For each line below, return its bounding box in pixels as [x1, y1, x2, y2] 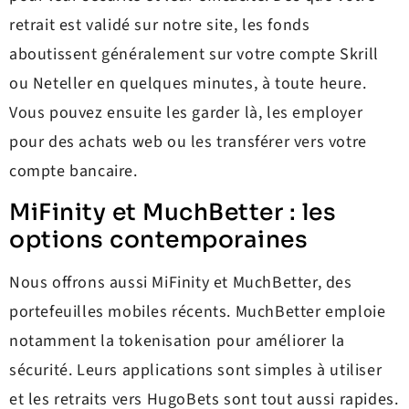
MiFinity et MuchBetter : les [9, 198, 336, 227]
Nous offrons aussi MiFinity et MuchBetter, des [9, 271, 352, 295]
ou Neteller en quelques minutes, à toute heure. [9, 71, 367, 95]
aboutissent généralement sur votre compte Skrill [9, 42, 379, 66]
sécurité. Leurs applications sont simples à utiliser [9, 359, 383, 383]
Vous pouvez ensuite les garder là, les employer [9, 100, 363, 124]
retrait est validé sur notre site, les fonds [9, 13, 310, 37]
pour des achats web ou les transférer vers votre [9, 130, 367, 153]
